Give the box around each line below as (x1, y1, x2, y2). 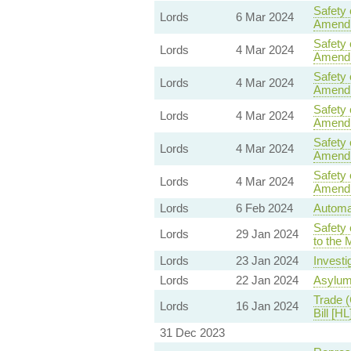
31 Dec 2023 (159, 325, 225, 339)
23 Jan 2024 (235, 253, 299, 267)
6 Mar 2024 (235, 9, 294, 24)
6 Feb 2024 (235, 201, 293, 215)
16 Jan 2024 (235, 299, 299, 313)
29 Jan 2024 (235, 226, 299, 241)
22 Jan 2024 (235, 273, 299, 287)
